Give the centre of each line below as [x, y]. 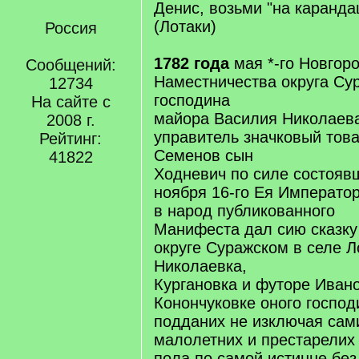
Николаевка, [200, 266]
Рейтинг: [71, 139]
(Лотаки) [185, 26]
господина [192, 100]
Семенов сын [204, 155]
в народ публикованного [244, 211]
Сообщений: [71, 65]
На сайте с [71, 102]
